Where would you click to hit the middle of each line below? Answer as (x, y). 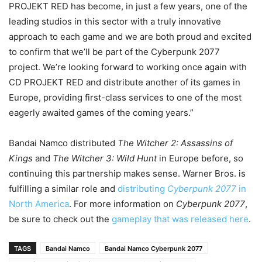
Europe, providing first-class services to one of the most (125, 97)
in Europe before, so (200, 158)
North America (39, 204)
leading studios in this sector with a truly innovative (115, 21)
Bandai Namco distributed (63, 143)
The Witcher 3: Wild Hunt (105, 158)
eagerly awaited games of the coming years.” (101, 112)
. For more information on (123, 204)
